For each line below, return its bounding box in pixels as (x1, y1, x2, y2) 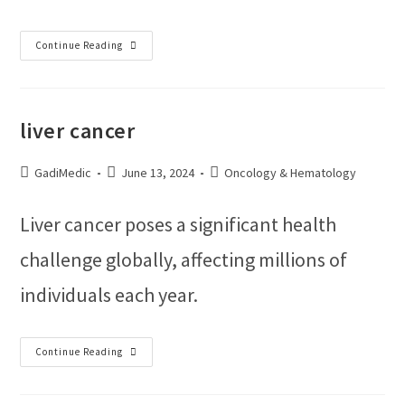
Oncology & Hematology (224, 165, 357, 181)
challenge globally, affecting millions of (20, 247, 348, 272)
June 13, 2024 (121, 165, 195, 181)
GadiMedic (34, 165, 92, 181)
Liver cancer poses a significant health (20, 212, 337, 237)
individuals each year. (20, 282, 199, 307)
